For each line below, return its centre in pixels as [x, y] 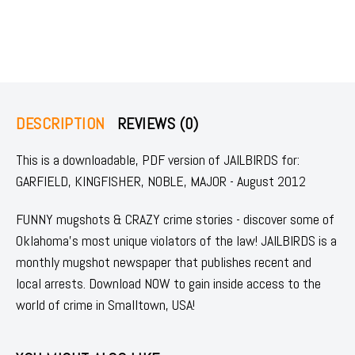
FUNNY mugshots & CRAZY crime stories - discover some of [175, 219]
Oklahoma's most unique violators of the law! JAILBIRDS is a [176, 240]
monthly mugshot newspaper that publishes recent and [164, 261]
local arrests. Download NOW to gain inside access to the [168, 283]
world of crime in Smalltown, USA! [105, 304]
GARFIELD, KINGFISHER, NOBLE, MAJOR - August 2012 [161, 181]
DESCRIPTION [61, 123]
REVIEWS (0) [157, 123]
